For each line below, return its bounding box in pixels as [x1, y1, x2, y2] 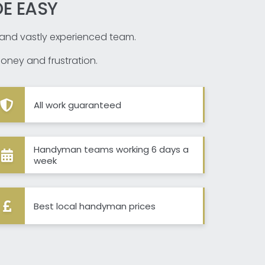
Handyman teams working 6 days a [33, 143, 189, 156]
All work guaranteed [33, 98, 121, 111]
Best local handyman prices [33, 199, 156, 212]
